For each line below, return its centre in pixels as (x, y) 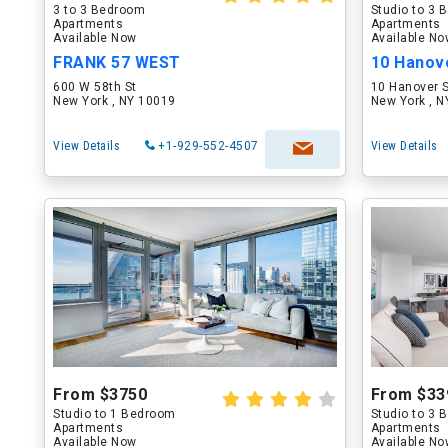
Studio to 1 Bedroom (114, 414)
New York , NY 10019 (114, 101)
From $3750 (100, 394)
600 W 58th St (95, 87)
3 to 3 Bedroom (99, 10)
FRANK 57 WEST (117, 62)
